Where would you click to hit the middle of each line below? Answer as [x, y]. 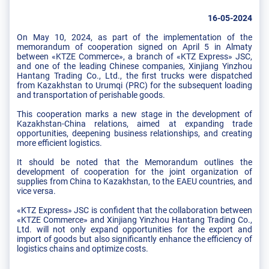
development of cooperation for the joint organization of [134, 171]
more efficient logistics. [59, 143]
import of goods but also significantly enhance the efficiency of [134, 239]
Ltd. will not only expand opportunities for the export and [134, 229]
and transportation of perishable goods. [91, 95]
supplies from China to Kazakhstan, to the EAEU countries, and [134, 181]
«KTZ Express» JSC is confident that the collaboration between [134, 210]
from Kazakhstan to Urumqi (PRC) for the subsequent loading [134, 85]
